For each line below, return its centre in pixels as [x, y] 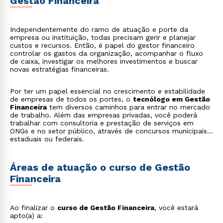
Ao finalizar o [34, 208]
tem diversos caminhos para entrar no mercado [128, 107]
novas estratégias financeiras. [59, 69]
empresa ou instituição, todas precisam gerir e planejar [103, 37]
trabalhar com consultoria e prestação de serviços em [102, 123]
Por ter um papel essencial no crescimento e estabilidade [108, 91]
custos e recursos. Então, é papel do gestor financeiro [102, 45]
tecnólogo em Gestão [171, 99]
